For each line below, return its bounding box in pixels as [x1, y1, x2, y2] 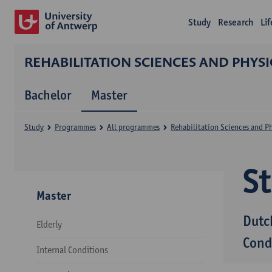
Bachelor [24, 87, 72, 103]
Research [218, 16, 254, 28]
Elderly [36, 219, 62, 230]
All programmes [107, 122, 160, 132]
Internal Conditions [36, 244, 108, 256]
